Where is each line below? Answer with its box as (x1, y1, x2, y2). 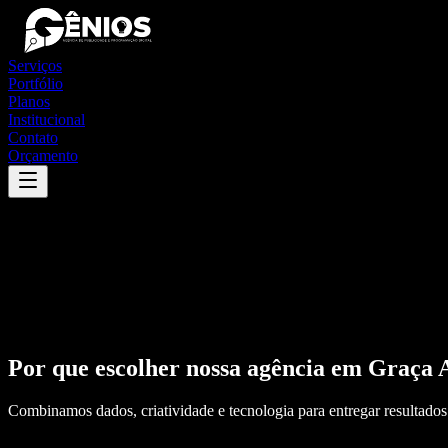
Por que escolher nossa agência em (8, 354, 368, 381)
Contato (8, 129, 58, 146)
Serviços (8, 57, 62, 74)
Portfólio (8, 75, 63, 92)
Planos (8, 93, 50, 110)
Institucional (8, 111, 85, 128)
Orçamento (8, 147, 78, 164)
